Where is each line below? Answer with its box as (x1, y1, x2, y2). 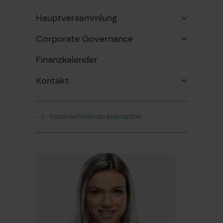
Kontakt (36, 75, 69, 86)
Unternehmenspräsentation (50, 112, 141, 121)
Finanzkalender (36, 54, 98, 65)
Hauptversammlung (36, 12, 117, 23)
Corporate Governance (36, 33, 133, 44)
